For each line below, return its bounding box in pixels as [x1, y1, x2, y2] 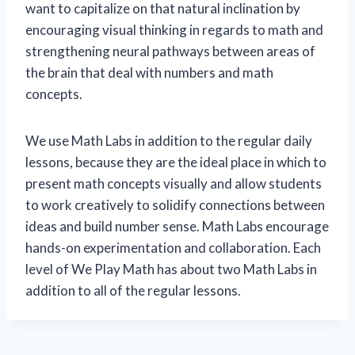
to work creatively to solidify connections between [25, 197, 325, 213]
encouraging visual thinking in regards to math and [25, 21, 323, 38]
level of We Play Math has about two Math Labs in [25, 261, 317, 277]
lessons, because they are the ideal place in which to [25, 154, 326, 170]
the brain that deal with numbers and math [25, 64, 273, 81]
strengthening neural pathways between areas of [25, 43, 315, 59]
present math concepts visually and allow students [25, 175, 322, 192]
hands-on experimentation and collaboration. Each [25, 239, 321, 256]
